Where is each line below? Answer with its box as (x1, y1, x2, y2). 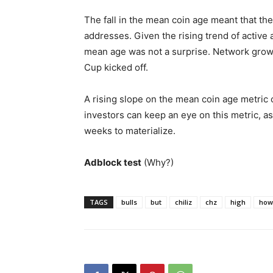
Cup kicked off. (84, 61, 148, 73)
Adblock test (84, 156, 141, 168)
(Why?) (141, 156, 174, 168)
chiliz (175, 197, 192, 207)
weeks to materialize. (84, 124, 175, 136)
